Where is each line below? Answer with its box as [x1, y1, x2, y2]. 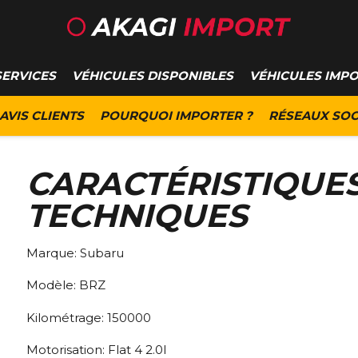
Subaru [80, 245, 124, 261]
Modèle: [26, 277, 79, 293]
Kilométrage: [26, 309, 107, 325]
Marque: [26, 245, 80, 261]
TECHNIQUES [26, 196, 248, 235]
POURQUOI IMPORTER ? [100, 108, 253, 123]
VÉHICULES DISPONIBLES [72, 68, 233, 83]
